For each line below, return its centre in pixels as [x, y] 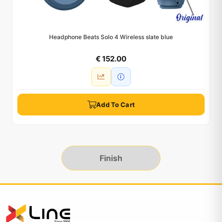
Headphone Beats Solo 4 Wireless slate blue [111, 37]
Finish [111, 158]
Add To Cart [115, 104]
